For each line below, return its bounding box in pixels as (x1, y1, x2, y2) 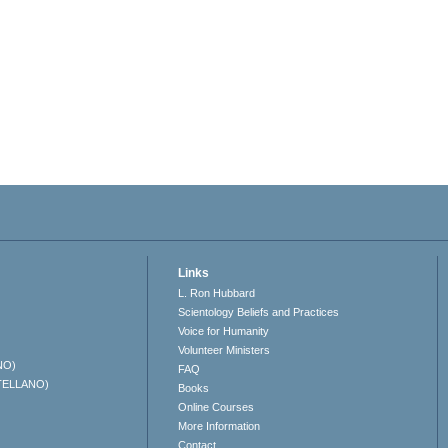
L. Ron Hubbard (178, 287, 256, 300)
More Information (178, 420, 261, 433)
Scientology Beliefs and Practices (178, 306, 340, 319)
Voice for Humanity (178, 325, 270, 338)
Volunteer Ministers (178, 344, 271, 357)
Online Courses (178, 401, 255, 414)
